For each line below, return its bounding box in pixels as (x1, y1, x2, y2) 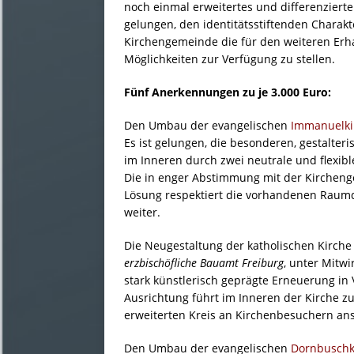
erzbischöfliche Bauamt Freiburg (124, 255, 284, 271)
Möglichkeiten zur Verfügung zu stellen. (124, 51, 335, 67)
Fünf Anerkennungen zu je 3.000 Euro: (124, 85, 331, 100)
